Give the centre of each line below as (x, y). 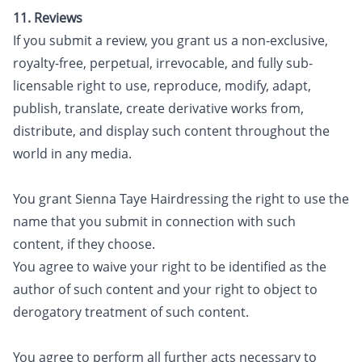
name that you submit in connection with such (154, 221)
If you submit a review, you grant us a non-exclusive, (170, 40)
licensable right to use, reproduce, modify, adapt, (162, 86)
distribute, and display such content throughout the (171, 131)
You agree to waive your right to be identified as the (170, 267)
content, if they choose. (84, 244)
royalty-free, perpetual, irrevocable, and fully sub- (163, 63)
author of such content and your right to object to (165, 289)
